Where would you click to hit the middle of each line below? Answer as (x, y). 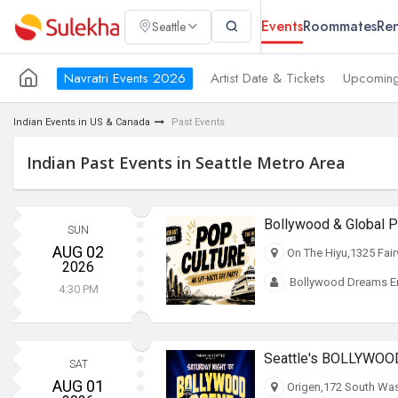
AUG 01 (79, 386)
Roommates (340, 26)
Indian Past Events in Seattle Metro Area (186, 163)
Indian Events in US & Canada (82, 122)
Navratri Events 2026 (125, 78)
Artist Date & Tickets (268, 78)
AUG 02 (79, 251)
